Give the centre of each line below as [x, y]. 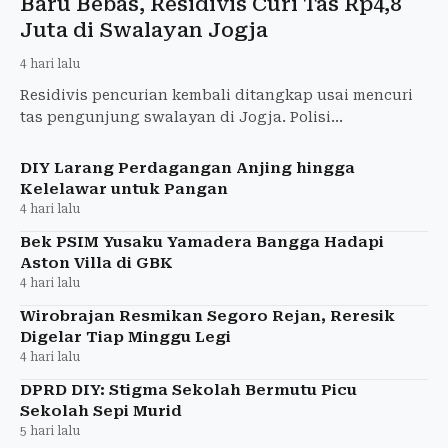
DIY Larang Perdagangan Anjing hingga [187, 167]
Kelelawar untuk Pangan [124, 188]
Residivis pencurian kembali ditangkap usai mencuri [216, 94]
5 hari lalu [50, 430]
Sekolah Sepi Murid [101, 410]
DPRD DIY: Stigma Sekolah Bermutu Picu [188, 389]
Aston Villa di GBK [96, 262]
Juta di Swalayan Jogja [144, 29]
